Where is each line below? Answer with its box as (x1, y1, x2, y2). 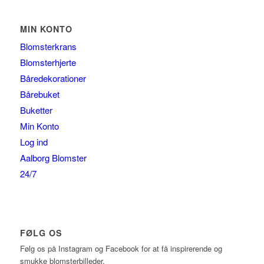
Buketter (19, 104, 52, 117)
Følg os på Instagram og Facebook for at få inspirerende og (19, 243, 222, 255)
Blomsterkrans (19, 40, 77, 53)
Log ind (19, 136, 48, 148)
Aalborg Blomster (19, 151, 87, 164)
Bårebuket (19, 88, 60, 101)
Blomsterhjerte (19, 56, 76, 69)
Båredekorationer (19, 72, 86, 85)
